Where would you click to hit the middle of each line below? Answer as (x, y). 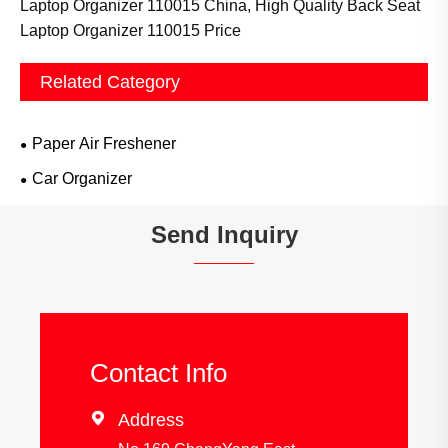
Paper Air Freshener (104, 144)
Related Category (110, 82)
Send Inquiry (224, 235)
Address (151, 420)
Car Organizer (82, 179)
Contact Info (158, 373)
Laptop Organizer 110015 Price (130, 31)
